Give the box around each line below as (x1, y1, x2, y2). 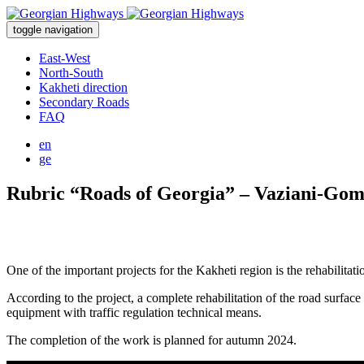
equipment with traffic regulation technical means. (6, 305, 262, 319)
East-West (39, 51, 90, 65)
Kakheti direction (39, 80, 128, 94)
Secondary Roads (39, 95, 129, 109)
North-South (39, 66, 103, 80)
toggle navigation (13, 24, 93, 36)
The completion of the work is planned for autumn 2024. (6, 332, 297, 347)
